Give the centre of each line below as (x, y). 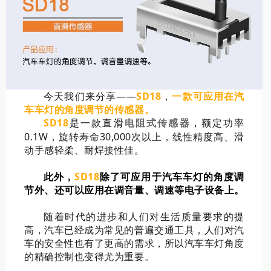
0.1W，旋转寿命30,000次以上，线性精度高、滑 (134, 137)
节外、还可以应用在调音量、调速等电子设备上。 (134, 190)
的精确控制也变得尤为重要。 (90, 257)
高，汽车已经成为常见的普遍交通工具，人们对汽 (134, 230)
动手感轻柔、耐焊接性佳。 (84, 150)
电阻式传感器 (157, 123)
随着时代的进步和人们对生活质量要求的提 (144, 217)
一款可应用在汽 (208, 96)
